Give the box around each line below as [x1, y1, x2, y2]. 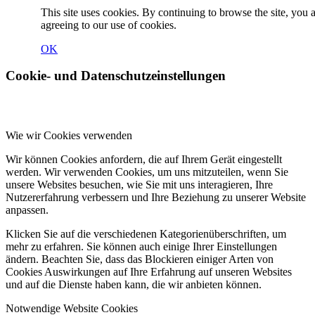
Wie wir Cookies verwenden [6, 129, 132, 141]
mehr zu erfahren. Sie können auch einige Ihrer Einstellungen [6, 240, 277, 252]
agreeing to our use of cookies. [41, 18, 176, 31]
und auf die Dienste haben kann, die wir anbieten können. [6, 278, 262, 290]
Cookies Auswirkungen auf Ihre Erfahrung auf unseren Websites [6, 265, 292, 278]
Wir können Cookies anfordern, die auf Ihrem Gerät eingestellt [6, 153, 282, 165]
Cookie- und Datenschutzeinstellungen [6, 68, 226, 84]
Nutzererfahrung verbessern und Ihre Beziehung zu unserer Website [6, 191, 306, 203]
